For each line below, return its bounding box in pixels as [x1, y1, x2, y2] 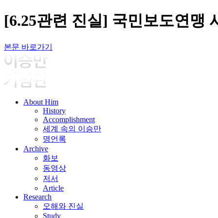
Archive [23, 144, 48, 153]
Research [23, 192, 52, 201]
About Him [23, 97, 58, 106]
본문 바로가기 [4, 42, 53, 51]
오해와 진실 [43, 201, 84, 210]
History [43, 106, 66, 115]
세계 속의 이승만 [43, 124, 101, 133]
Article [43, 183, 64, 192]
